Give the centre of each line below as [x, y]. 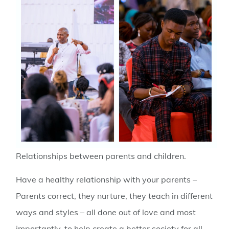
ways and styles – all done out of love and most [106, 212]
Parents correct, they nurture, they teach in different [114, 196]
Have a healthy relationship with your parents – [107, 180]
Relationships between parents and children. [101, 156]
